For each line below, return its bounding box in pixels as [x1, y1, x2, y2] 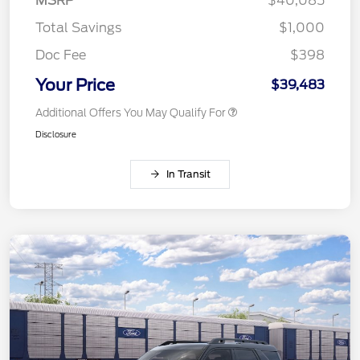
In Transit [166, 168, 211, 181]
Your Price [35, 76, 115, 96]
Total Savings [35, 20, 121, 36]
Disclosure [35, 129, 76, 140]
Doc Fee [35, 47, 86, 63]
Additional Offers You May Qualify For [35, 107, 226, 120]
